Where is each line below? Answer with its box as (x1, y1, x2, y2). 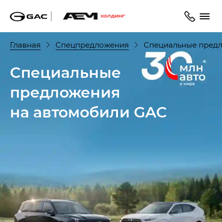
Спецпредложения (55, 39, 129, 50)
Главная (10, 39, 41, 50)
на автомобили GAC (10, 102, 167, 121)
